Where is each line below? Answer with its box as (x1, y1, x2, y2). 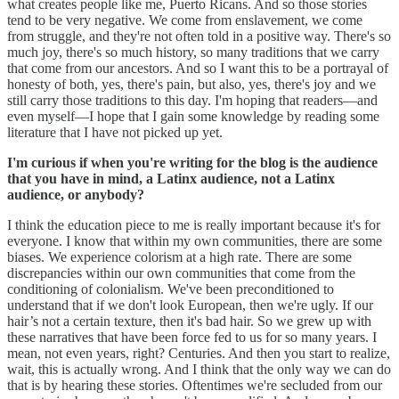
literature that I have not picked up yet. (7, 124, 226, 140)
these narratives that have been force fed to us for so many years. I (7, 329, 377, 345)
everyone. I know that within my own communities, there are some (7, 232, 382, 248)
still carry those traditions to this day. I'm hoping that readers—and (7, 92, 378, 108)
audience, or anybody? (7, 186, 148, 202)
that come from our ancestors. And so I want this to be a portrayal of (7, 60, 388, 76)
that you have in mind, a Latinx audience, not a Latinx (7, 170, 335, 186)
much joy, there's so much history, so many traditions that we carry (7, 44, 379, 60)
